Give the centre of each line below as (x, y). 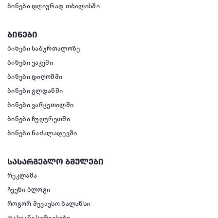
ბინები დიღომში (35, 77)
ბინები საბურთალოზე (44, 49)
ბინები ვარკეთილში (41, 105)
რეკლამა (22, 176)
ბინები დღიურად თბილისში (54, 7)
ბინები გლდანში (35, 91)
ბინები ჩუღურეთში (39, 119)
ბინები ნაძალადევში (42, 134)
